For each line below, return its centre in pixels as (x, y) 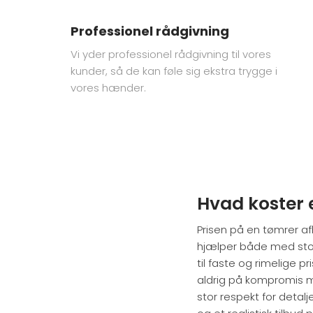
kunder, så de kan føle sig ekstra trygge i (174, 71)
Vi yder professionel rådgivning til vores (170, 54)
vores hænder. (108, 88)
